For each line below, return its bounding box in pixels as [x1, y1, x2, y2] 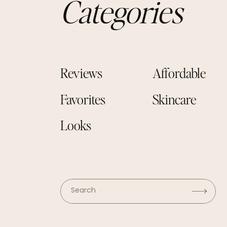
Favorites [60, 91, 105, 107]
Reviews [60, 64, 102, 81]
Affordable [153, 64, 206, 81]
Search [70, 185, 92, 194]
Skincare [153, 91, 196, 107]
